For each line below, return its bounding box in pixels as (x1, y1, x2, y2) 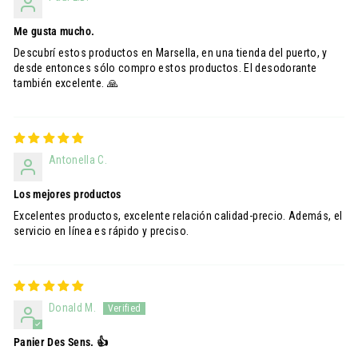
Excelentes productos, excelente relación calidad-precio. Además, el (14, 209, 343, 222)
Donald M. (49, 301, 97, 314)
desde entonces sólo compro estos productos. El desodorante (14, 62, 317, 74)
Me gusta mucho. (14, 25, 95, 38)
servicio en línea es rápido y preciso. (14, 225, 189, 237)
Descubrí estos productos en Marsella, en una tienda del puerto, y (14, 46, 328, 59)
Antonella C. (49, 153, 108, 166)
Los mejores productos (14, 188, 121, 201)
